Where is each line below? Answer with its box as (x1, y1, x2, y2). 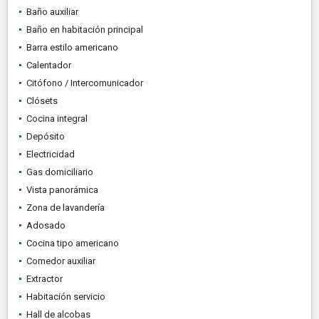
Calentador (26, 59, 71, 70)
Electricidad (26, 148, 75, 159)
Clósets (26, 95, 58, 106)
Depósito (26, 130, 65, 142)
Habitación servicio (26, 291, 105, 302)
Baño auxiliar (26, 6, 78, 17)
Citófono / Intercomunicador (26, 77, 143, 88)
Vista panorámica (26, 184, 98, 195)
